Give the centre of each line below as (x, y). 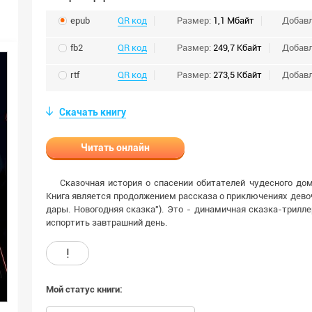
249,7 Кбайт (237, 48)
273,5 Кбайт (237, 75)
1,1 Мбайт (234, 21)
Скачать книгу (93, 112)
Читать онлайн (115, 148)
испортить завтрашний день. (107, 223)
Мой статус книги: (84, 289)
